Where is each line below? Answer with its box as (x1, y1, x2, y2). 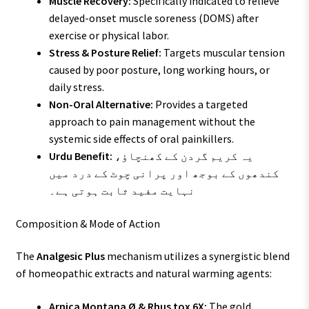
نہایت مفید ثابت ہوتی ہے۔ (48, 183, 195, 198)
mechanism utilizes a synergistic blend (104, 249, 290, 263)
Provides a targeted (152, 97, 248, 112)
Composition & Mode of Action (15, 216, 160, 230)
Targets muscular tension (161, 46, 285, 60)
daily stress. (48, 80, 104, 94)
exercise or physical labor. (48, 28, 169, 43)
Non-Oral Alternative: (48, 97, 153, 112)
